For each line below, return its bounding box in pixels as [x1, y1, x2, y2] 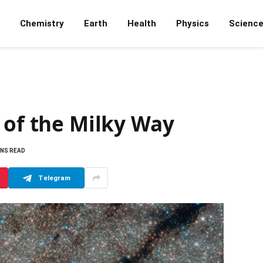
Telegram [38, 173, 70, 182]
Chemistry [20, 18, 64, 29]
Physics [176, 18, 209, 29]
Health [127, 18, 156, 29]
